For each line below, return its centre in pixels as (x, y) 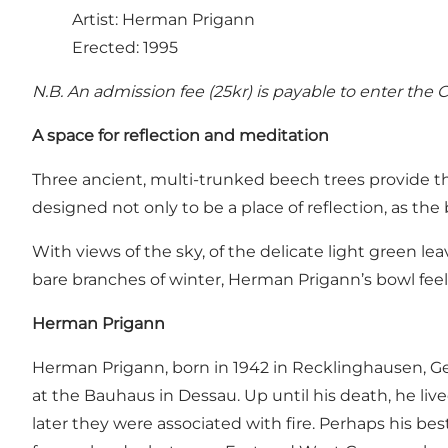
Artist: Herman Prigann (163, 20)
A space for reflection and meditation (180, 136)
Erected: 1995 (125, 48)
